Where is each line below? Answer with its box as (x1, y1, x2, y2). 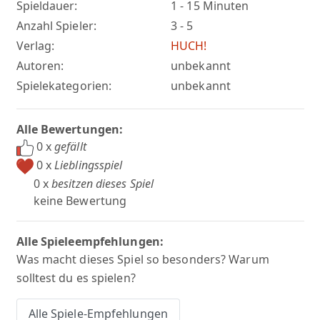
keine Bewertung (33, 192, 127, 209)
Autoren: (16, 58, 64, 74)
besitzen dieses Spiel (51, 175, 154, 191)
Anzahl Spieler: (16, 18, 96, 34)
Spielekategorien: (16, 78, 112, 94)
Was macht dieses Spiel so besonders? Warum (16, 251, 269, 267)
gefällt (54, 139, 86, 155)
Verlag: (16, 38, 55, 54)
